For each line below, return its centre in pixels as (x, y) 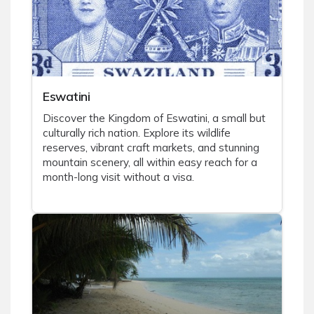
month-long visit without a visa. (118, 177)
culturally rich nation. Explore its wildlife (137, 133)
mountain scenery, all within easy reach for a (150, 163)
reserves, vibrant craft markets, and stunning (151, 148)
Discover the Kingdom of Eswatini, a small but (154, 118)
